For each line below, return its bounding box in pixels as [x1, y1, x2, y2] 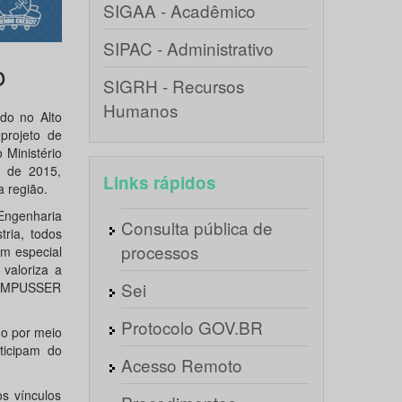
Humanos [102, 98, 178, 122]
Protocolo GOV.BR [120, 315, 263, 339]
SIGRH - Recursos [102, 74, 244, 98]
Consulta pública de [120, 215, 273, 240]
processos [120, 240, 198, 264]
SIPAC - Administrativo [102, 36, 274, 60]
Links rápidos [102, 170, 216, 195]
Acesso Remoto [120, 353, 242, 377]
